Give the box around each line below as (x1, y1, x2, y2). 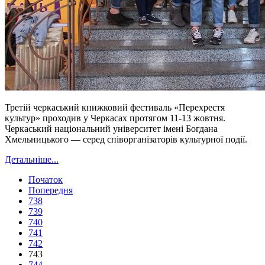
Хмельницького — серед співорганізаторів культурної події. (5, 134, 247, 144)
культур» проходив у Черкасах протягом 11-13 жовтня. (5, 112, 225, 123)
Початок (28, 174, 63, 185)
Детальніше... (5, 154, 59, 164)
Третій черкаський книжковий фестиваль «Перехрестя (5, 102, 225, 112)
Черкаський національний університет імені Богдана (5, 123, 218, 134)
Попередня (28, 185, 73, 195)
